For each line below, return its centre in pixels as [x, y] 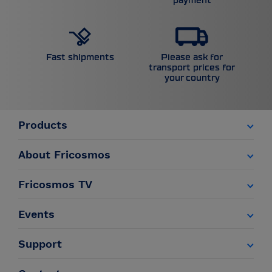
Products [43, 124]
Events [36, 214]
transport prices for [192, 67]
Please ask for [192, 57]
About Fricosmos [64, 154]
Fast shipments [80, 57]
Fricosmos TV [55, 184]
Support [40, 243]
